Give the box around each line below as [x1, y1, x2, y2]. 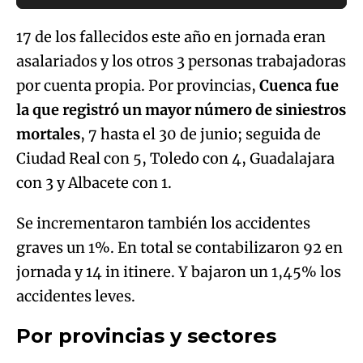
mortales [16, 125, 80, 144]
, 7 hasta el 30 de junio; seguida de [80, 125, 321, 144]
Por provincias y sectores [16, 324, 276, 348]
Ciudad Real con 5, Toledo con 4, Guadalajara [16, 149, 335, 169]
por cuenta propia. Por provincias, [16, 76, 259, 96]
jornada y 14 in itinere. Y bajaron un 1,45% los [16, 263, 341, 282]
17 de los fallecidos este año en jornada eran [16, 28, 326, 47]
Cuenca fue [259, 76, 339, 96]
